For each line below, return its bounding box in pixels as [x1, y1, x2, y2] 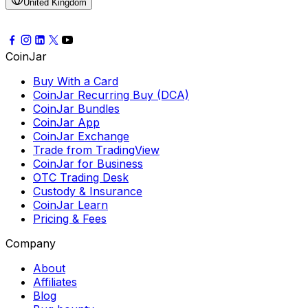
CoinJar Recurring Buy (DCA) [33, 88, 189, 102]
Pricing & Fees [33, 212, 107, 226]
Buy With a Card [33, 74, 118, 89]
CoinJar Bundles [33, 102, 120, 116]
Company [5, 236, 56, 251]
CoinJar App [33, 115, 100, 130]
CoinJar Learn [33, 198, 108, 212]
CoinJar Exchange [33, 129, 129, 144]
